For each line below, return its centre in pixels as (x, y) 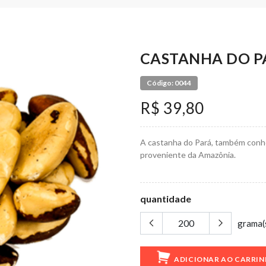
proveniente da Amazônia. (188, 155)
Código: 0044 (169, 83)
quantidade (165, 199)
